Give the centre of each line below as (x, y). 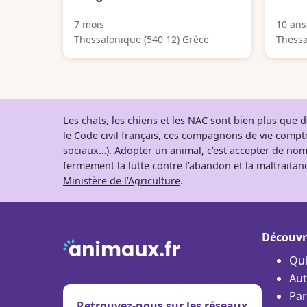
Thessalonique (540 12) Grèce (142, 39)
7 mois (89, 24)
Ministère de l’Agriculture (122, 180)
